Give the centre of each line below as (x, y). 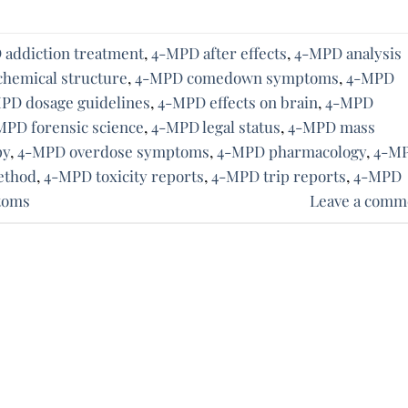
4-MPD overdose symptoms (113, 152)
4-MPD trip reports (279, 176)
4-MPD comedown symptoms (237, 78)
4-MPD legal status (216, 127)
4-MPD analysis (348, 53)
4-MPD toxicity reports (124, 176)
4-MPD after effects (219, 53)
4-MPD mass (331, 127)
